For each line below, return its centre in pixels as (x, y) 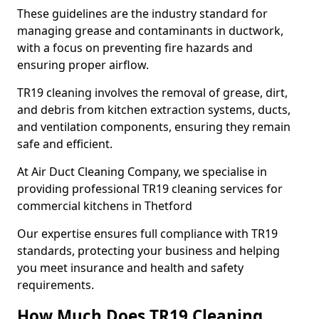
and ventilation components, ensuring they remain (154, 127)
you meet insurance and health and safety (130, 268)
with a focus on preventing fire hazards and (135, 48)
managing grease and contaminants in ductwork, (150, 31)
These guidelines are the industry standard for (142, 14)
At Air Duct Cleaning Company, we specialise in (142, 172)
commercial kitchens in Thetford (105, 206)
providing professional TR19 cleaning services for (150, 189)
